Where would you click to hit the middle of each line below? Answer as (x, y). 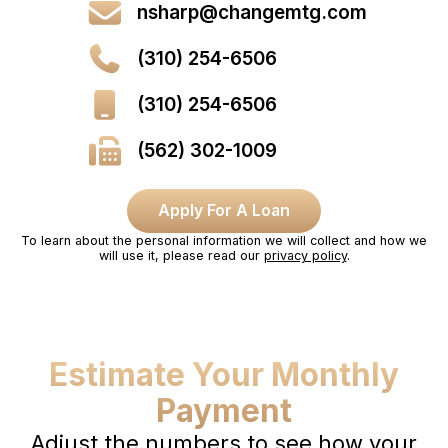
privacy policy (305, 255)
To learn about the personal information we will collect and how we (224, 240)
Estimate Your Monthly (224, 375)
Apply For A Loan (224, 210)
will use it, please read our (181, 255)
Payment (224, 411)
